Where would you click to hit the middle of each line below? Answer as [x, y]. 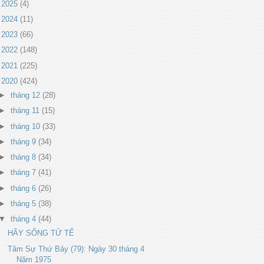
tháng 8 [24, 157]
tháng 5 [24, 203]
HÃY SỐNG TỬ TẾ [41, 233]
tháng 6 [24, 188]
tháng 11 [26, 111]
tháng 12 [26, 95]
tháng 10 [26, 126]
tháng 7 [24, 173]
